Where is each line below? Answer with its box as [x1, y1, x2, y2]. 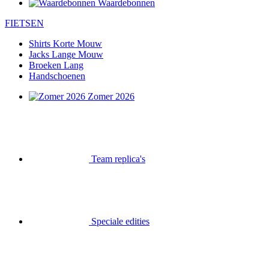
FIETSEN [5, 18, 44, 28]
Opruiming [91, 227, 133, 237]
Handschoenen [29, 71, 85, 81]
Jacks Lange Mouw [29, 49, 103, 59]
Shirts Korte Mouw [29, 38, 102, 49]
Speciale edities [91, 165, 150, 175]
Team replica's [95, 102, 149, 112]
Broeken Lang [29, 60, 83, 70]
